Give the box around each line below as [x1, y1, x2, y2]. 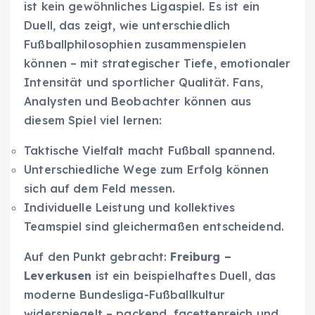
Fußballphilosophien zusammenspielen [24, 37, 247, 51]
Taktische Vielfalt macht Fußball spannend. [24, 143, 275, 157]
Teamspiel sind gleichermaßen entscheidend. [24, 219, 284, 233]
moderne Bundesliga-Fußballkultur [24, 287, 226, 302]
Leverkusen [24, 268, 92, 283]
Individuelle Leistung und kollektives [24, 200, 236, 214]
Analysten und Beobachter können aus [24, 94, 252, 108]
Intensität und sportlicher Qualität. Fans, [24, 75, 263, 89]
